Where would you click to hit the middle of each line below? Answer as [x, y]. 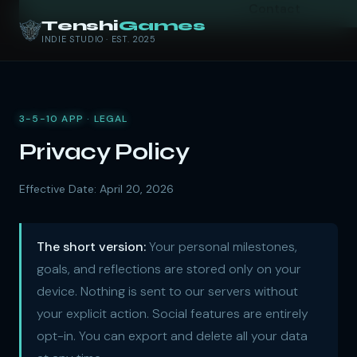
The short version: [92, 247]
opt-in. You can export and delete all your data [173, 336]
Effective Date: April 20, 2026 [96, 189]
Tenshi [80, 25]
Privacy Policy [104, 152]
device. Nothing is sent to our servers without [168, 291]
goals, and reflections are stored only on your [169, 269]
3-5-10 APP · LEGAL [74, 119]
